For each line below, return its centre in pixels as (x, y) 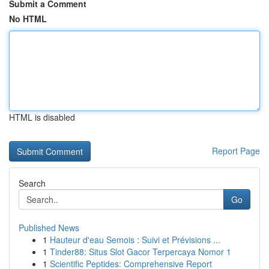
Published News (49, 228)
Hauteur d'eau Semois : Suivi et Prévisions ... (135, 240)
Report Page (236, 151)
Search (32, 183)
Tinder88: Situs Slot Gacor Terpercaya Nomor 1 (141, 252)
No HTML (28, 19)
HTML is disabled (42, 117)
